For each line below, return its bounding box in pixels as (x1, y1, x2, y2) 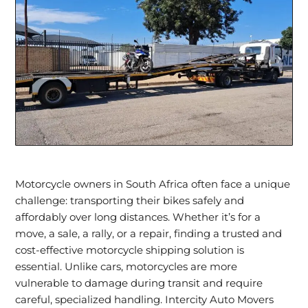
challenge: (15, 194, 71, 207)
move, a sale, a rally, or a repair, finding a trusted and (15, 227, 283, 240)
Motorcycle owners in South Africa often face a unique (15, 177, 291, 190)
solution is (190, 243, 245, 256)
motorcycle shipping (86, 243, 191, 256)
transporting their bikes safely (70, 194, 222, 207)
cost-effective (15, 243, 87, 256)
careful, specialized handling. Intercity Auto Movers (15, 293, 274, 306)
